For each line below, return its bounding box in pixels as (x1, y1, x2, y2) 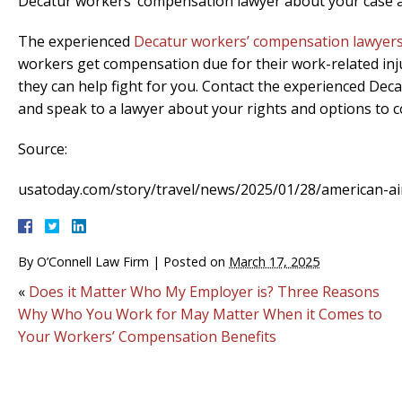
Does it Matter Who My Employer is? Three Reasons (29, 282, 380, 301)
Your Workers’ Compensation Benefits (18, 327, 276, 346)
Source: (18, 139, 67, 159)
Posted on (163, 253, 229, 270)
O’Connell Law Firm (37, 253, 149, 270)
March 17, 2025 (229, 253, 319, 270)
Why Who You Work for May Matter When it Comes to (18, 304, 382, 324)
